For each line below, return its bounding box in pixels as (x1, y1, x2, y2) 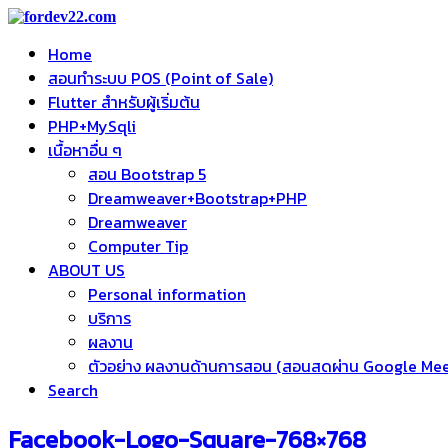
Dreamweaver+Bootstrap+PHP (88, 186, 307, 210)
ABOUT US (48, 258, 125, 282)
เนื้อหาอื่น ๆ (48, 138, 122, 162)
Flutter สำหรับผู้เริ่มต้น (48, 90, 200, 114)
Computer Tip (88, 234, 188, 258)
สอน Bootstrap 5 (88, 162, 206, 186)
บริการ (88, 306, 131, 330)
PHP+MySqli (48, 114, 136, 138)
